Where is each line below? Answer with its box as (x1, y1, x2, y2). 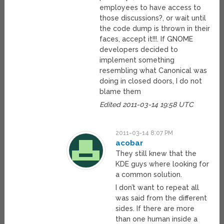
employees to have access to (99, 3, 201, 12)
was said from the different (115, 194, 207, 202)
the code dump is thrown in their (99, 24, 210, 33)
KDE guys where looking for (115, 160, 209, 168)
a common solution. (115, 170, 182, 179)
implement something (99, 56, 175, 64)
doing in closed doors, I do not (99, 77, 202, 85)
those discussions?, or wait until (99, 14, 206, 22)
